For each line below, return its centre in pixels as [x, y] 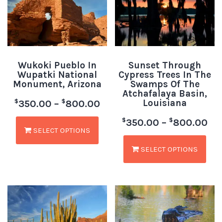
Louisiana [165, 103]
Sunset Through [165, 65]
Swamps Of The [165, 84]
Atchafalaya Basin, [165, 93]
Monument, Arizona [57, 84]
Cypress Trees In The [165, 75]
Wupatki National [57, 75]
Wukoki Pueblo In [57, 65]
